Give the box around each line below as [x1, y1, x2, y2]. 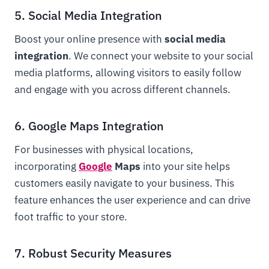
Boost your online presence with [14, 32, 165, 46]
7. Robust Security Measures [14, 245, 172, 261]
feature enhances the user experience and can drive [14, 193, 250, 207]
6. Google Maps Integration [14, 118, 164, 134]
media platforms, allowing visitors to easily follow [14, 66, 241, 79]
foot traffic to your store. [14, 210, 127, 223]
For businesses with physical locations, [14, 143, 193, 156]
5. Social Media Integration [14, 7, 162, 23]
